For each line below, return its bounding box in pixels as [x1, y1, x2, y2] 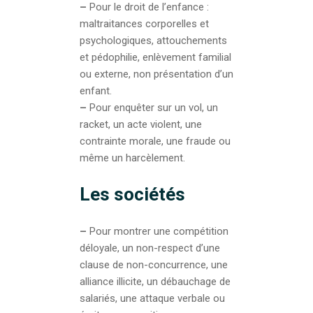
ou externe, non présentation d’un [80, 67, 233, 80]
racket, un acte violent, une [80, 117, 202, 131]
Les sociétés [80, 183, 185, 205]
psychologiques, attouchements [80, 34, 227, 47]
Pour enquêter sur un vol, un [89, 101, 218, 114]
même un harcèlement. [80, 151, 185, 164]
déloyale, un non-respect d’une [80, 241, 220, 254]
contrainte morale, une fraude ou [80, 134, 231, 147]
